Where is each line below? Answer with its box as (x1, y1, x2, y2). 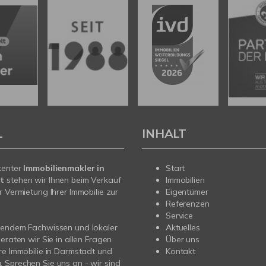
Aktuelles (166, 222, 200, 233)
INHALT (142, 126, 187, 141)
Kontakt (166, 246, 196, 257)
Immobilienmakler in (23, 163, 105, 174)
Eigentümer (166, 186, 208, 198)
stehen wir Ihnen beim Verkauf (4, 175, 121, 186)
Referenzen (166, 198, 210, 210)
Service (166, 210, 194, 221)
